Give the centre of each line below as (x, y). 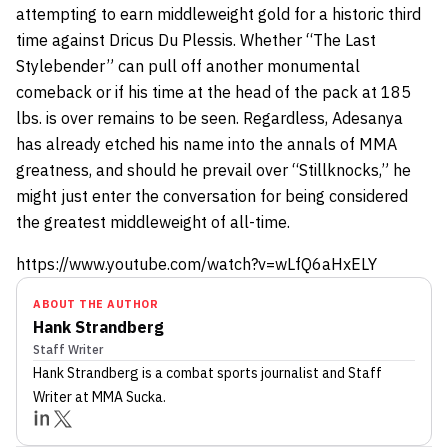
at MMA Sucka (117, 397)
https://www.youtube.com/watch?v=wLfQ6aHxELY (196, 264)
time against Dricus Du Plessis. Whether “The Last (196, 40)
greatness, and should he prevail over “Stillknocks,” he (213, 170)
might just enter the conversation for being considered (212, 196)
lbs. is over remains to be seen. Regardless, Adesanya (209, 118)
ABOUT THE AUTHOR (95, 304)
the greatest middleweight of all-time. (157, 222)
